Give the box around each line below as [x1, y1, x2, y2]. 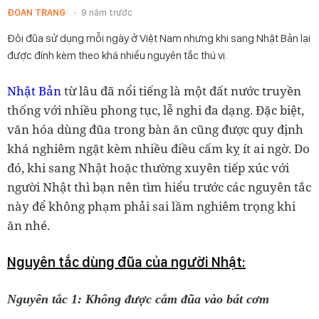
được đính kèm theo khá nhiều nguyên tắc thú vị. [7, 48, 227, 62]
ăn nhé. [7, 217, 50, 234]
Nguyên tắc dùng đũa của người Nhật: [7, 253, 246, 271]
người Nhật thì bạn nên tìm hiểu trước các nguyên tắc [7, 179, 311, 195]
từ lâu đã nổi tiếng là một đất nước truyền [61, 83, 301, 99]
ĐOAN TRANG [7, 7, 66, 18]
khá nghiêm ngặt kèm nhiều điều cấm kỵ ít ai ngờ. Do [7, 140, 310, 157]
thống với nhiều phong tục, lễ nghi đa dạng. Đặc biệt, [7, 102, 304, 118]
